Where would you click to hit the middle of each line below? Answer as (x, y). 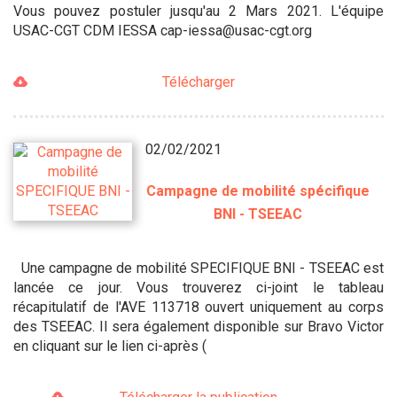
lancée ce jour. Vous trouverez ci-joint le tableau (198, 287)
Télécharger (198, 82)
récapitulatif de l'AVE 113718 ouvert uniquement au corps (198, 307)
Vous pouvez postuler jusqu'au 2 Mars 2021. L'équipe (198, 11)
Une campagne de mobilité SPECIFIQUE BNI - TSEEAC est (198, 268)
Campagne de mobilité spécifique (258, 191)
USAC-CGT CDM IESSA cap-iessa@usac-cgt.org (163, 30)
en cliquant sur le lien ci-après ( (110, 346)
